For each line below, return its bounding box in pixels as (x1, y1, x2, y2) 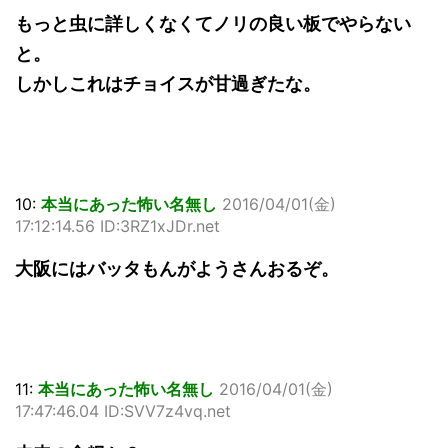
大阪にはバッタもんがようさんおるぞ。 (15, 258, 339, 280)
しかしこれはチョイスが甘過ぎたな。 (15, 73, 321, 95)
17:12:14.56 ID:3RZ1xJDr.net (15, 216, 220, 237)
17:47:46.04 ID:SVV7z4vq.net (15, 401, 231, 422)
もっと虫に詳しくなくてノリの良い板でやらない (15, 13, 411, 35)
